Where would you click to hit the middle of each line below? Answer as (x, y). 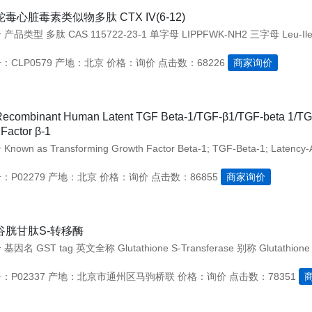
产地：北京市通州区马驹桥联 (111, 276)
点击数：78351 (262, 276)
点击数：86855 (184, 177)
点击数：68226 (191, 63)
